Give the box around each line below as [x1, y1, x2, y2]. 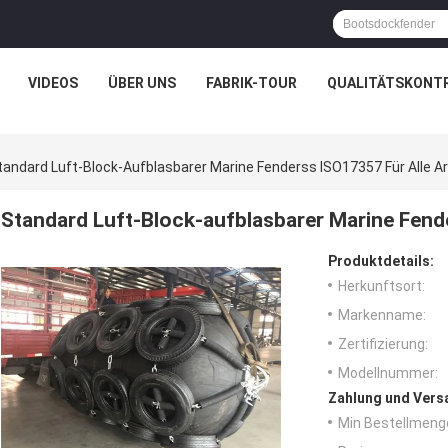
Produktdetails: [328, 253, 434, 270]
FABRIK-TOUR [205, 75, 297, 91]
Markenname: [338, 307, 426, 324]
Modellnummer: [338, 365, 438, 382]
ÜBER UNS [107, 75, 176, 91]
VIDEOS [27, 75, 78, 91]
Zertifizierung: [338, 336, 428, 353]
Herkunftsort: [338, 278, 425, 295]
